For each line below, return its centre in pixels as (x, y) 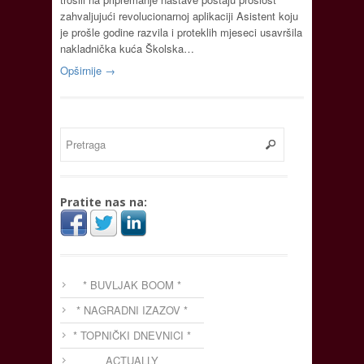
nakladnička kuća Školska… (127, 48)
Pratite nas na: (104, 201)
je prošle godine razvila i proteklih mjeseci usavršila (181, 32)
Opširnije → (88, 70)
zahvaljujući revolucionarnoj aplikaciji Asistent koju (179, 15)
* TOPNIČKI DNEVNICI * (132, 335)
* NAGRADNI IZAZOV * (132, 310)
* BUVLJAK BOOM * (132, 284)
